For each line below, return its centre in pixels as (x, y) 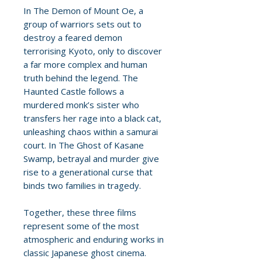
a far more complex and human (85, 65)
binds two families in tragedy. (82, 186)
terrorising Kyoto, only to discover (93, 51)
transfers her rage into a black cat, (92, 118)
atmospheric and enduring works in (94, 239)
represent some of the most (81, 226)
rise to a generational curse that (88, 172)
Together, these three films (80, 213)
